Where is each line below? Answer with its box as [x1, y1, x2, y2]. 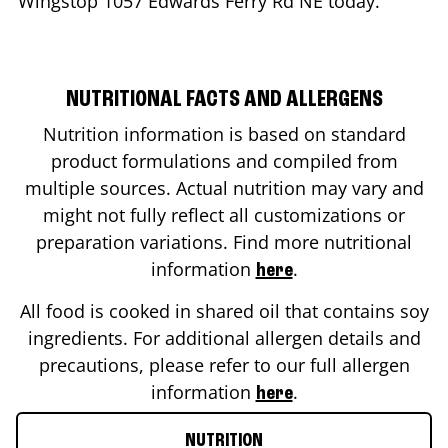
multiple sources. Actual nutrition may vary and [24, 175, 424, 200]
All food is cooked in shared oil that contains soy [19, 298, 429, 323]
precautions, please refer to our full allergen [38, 352, 410, 377]
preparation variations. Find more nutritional [36, 229, 412, 254]
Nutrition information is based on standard [42, 121, 406, 146]
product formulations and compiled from [50, 148, 398, 173]
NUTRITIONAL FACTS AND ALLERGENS [65, 87, 383, 112]
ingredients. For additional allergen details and [27, 325, 421, 350]
